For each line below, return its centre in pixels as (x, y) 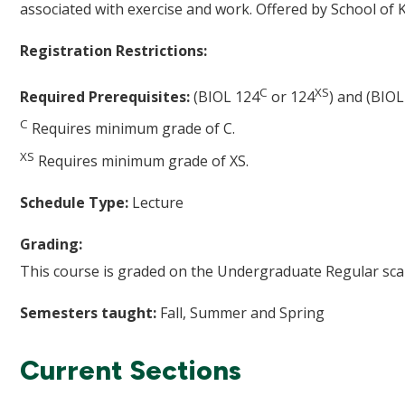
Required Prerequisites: (105, 97)
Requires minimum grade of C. (132, 129)
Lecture (158, 202)
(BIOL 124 (225, 97)
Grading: (51, 244)
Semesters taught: (88, 312)
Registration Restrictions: (113, 51)
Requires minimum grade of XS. (141, 160)
